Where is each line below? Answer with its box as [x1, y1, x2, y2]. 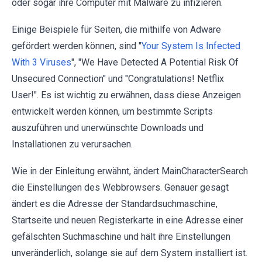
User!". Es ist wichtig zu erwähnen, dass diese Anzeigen [12, 89, 241, 101]
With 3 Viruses [12, 56, 71, 68]
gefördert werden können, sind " [12, 40, 142, 51]
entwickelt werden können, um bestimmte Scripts [12, 105, 213, 117]
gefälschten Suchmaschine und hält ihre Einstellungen [12, 230, 230, 242]
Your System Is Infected [142, 40, 240, 51]
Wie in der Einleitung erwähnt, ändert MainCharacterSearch [12, 165, 248, 177]
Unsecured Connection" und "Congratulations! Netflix [12, 73, 224, 84]
